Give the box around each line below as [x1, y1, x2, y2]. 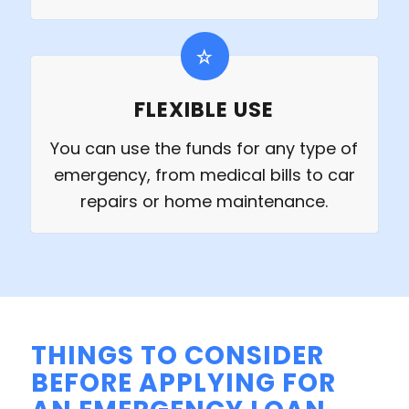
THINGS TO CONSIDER [30, 338, 324, 374]
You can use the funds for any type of [50, 137, 359, 161]
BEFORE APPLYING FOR [30, 365, 336, 402]
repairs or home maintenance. [80, 190, 329, 214]
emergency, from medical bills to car [53, 163, 355, 187]
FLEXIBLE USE [134, 95, 275, 125]
